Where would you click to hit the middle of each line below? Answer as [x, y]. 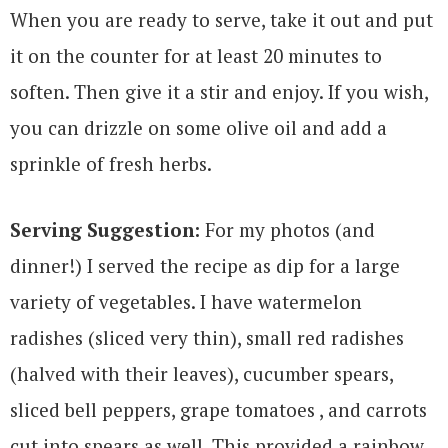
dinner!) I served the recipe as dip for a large [205, 265]
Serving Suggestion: [105, 229]
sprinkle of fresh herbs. [111, 163]
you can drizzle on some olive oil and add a [198, 127]
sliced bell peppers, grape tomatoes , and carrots [218, 409]
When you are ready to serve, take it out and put [221, 19]
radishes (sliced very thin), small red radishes [207, 337]
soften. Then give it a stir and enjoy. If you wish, [219, 91]
